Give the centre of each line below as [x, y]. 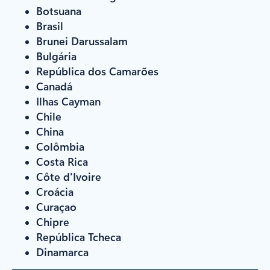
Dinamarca [62, 252]
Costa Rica [62, 162]
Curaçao [56, 207]
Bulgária [56, 56]
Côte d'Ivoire [69, 177]
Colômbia [60, 146]
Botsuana [59, 11]
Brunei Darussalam [82, 41]
